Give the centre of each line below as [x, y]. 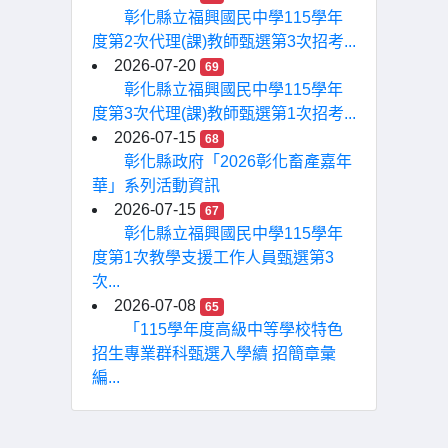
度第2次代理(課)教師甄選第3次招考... [224, 41]
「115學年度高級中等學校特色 [233, 329]
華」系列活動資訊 [156, 185]
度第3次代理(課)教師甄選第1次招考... [224, 113]
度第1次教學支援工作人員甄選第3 [213, 257]
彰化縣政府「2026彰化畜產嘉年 [238, 161]
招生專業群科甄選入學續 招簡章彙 [214, 353]
